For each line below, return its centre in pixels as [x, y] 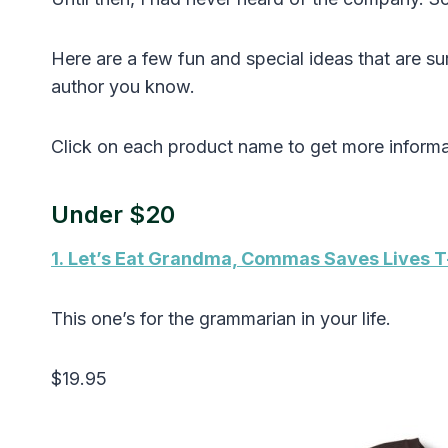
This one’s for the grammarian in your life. [221, 319]
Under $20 [113, 215]
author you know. [123, 87]
